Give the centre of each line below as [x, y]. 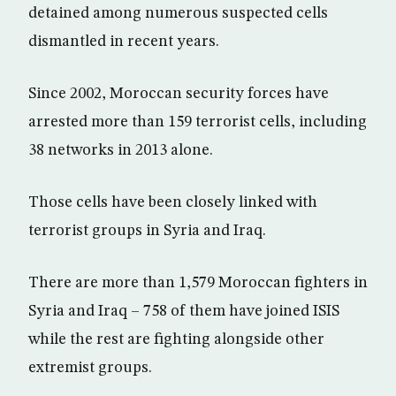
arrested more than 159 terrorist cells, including [198, 122]
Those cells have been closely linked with [173, 203]
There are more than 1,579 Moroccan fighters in [198, 283]
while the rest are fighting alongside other [176, 340]
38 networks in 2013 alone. [121, 151]
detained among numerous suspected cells [178, 14]
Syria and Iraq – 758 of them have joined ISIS [184, 312]
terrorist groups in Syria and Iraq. [147, 231]
